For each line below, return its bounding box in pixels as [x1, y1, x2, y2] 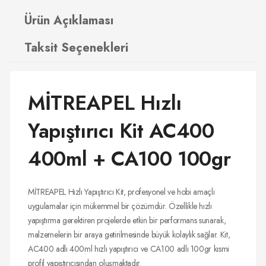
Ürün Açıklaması [24, 12, 113, 30]
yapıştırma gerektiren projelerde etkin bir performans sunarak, [28, 214, 226, 227]
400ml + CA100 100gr [28, 144, 231, 174]
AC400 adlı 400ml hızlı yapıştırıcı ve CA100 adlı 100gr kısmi [28, 243, 229, 255]
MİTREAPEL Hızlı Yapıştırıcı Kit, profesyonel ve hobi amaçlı [28, 186, 215, 198]
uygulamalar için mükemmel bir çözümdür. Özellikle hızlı [28, 200, 212, 213]
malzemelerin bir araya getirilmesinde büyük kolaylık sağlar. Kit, [28, 229, 230, 241]
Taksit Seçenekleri [24, 39, 128, 57]
